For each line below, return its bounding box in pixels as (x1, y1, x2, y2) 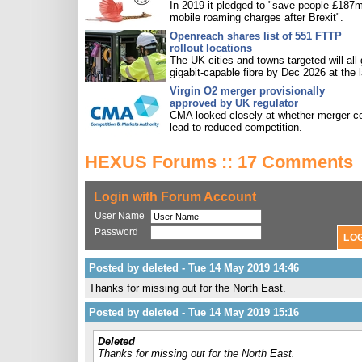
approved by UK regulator (170, 97, 298, 109)
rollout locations (170, 42, 252, 54)
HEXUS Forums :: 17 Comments (85, 152, 353, 172)
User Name (95, 210, 145, 221)
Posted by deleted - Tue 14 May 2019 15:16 (89, 306, 299, 318)
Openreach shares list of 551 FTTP (170, 30, 342, 42)
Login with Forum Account (94, 190, 256, 204)
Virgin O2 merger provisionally (170, 85, 325, 97)
